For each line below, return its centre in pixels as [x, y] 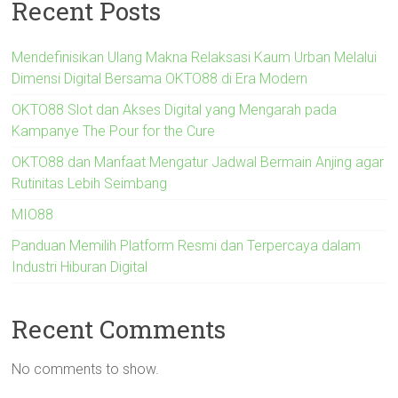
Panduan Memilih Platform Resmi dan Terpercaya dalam [187, 245]
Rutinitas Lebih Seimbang [90, 183]
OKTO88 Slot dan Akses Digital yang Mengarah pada [175, 109]
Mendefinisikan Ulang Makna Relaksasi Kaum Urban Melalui [195, 57]
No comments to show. [86, 369]
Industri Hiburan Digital [80, 267]
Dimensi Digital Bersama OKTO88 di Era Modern [160, 78]
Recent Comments [119, 329]
